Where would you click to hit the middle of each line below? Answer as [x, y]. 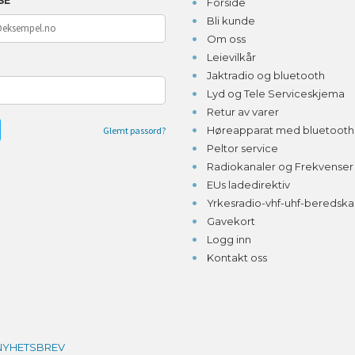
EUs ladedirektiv [248, 184]
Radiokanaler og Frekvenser [280, 166]
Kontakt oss [237, 257]
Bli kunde [231, 20]
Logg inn [229, 239]
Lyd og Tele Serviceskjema [275, 93]
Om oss [226, 38]
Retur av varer [242, 111]
